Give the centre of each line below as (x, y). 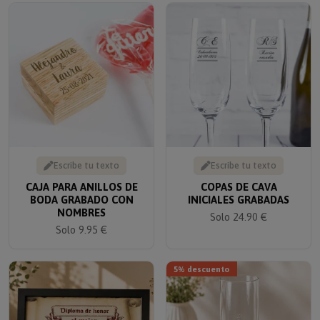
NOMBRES (81, 204)
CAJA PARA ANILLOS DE (81, 178)
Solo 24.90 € (239, 208)
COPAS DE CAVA (239, 178)
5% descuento (202, 259)
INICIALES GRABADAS (239, 191)
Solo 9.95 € (81, 221)
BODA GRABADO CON (81, 191)
